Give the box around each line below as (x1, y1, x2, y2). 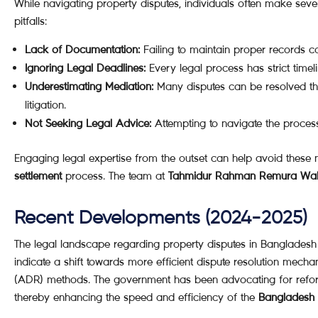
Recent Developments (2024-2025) (14, 209, 307, 228)
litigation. (25, 98, 66, 111)
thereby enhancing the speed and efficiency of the (14, 290, 258, 304)
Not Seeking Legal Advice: (25, 116, 151, 130)
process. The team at (62, 169, 168, 182)
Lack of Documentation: (25, 43, 140, 56)
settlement (14, 169, 62, 182)
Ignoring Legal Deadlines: (25, 61, 146, 75)
